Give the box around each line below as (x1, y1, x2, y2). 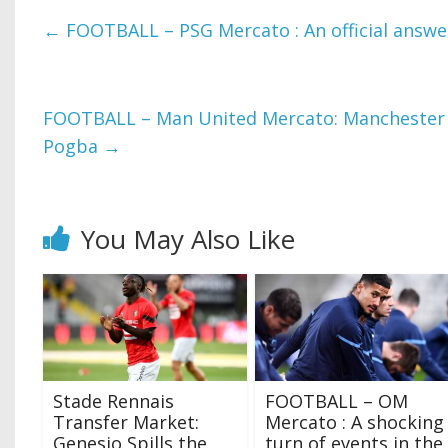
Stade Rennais (53, 389, 175, 414)
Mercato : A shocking (264, 410, 444, 435)
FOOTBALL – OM (264, 389, 408, 414)
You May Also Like (81, 221, 296, 258)
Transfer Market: (53, 410, 200, 435)
